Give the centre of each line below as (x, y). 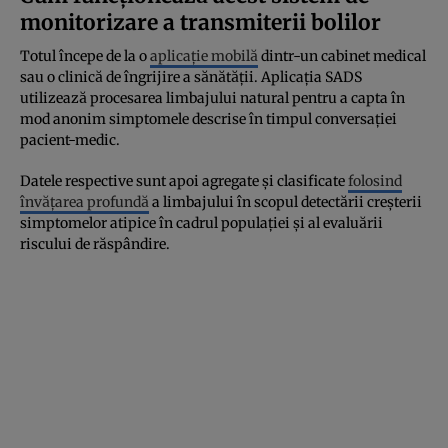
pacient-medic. (70, 139)
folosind (375, 180)
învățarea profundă (84, 201)
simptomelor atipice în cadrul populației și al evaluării (201, 222)
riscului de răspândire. (95, 243)
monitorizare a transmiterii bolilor (200, 22)
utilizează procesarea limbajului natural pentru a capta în (212, 97)
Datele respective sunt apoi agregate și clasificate (184, 180)
